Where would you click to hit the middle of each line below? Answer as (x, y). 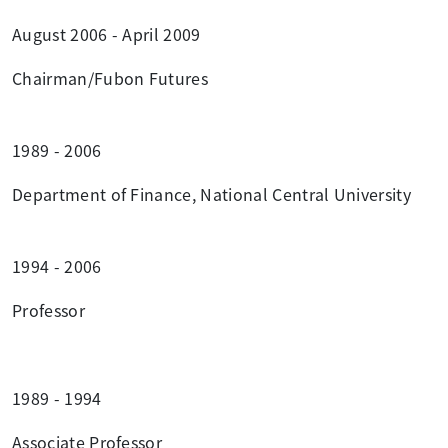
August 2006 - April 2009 (106, 33)
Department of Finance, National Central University (211, 193)
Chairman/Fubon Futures (110, 77)
